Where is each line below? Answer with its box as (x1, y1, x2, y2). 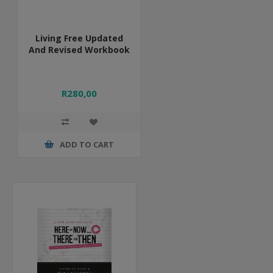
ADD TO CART (60, 138, 115, 150)
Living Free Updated (35, 32, 124, 44)
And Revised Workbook (29, 44, 130, 55)
